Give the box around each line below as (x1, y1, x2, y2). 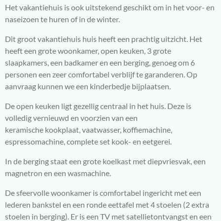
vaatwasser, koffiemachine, (82, 124, 172, 134)
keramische (5, 124, 43, 134)
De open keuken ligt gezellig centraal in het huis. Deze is (5, 101, 191, 110)
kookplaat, (45, 124, 80, 134)
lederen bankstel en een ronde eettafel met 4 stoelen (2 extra (5, 199, 209, 209)
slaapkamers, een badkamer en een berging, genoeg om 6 (5, 57, 195, 67)
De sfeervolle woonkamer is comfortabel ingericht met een (5, 187, 201, 197)
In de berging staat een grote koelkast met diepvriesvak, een (5, 156, 206, 166)
